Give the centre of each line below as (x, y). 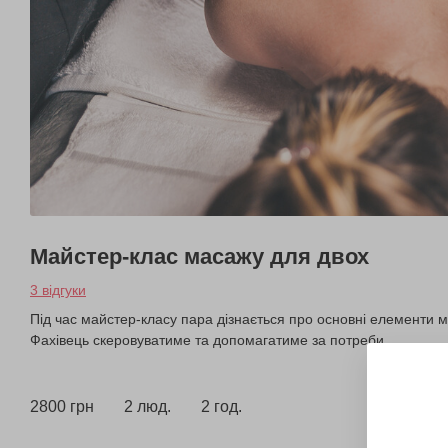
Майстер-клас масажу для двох (199, 257)
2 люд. (147, 407)
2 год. (221, 407)
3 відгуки (58, 290)
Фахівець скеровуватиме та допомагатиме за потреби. (209, 340)
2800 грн (62, 407)
